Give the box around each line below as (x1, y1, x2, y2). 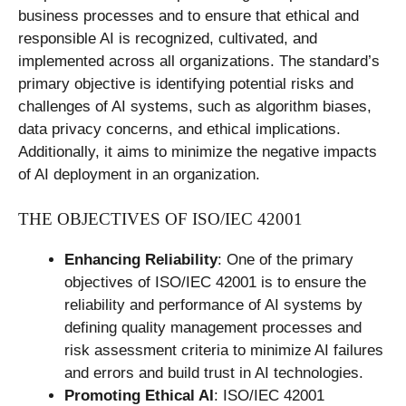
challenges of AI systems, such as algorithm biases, (18, 97, 372, 115)
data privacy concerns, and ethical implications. (18, 120, 341, 138)
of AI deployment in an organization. (18, 165, 260, 183)
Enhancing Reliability (64, 251, 217, 268)
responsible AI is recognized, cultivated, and (18, 29, 317, 47)
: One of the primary (217, 251, 353, 268)
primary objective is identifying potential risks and (18, 74, 353, 92)
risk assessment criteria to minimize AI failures (64, 342, 383, 359)
